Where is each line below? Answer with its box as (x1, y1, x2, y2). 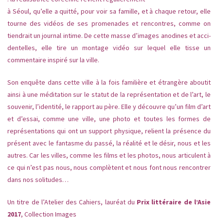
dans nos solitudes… (7, 175, 69, 184)
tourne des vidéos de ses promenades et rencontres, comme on (7, 19, 211, 28)
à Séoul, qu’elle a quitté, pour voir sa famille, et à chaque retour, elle (7, 7, 211, 16)
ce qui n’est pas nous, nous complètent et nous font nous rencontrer (7, 163, 211, 172)
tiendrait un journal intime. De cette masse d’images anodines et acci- (7, 31, 211, 40)
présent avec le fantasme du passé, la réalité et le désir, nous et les (7, 139, 211, 148)
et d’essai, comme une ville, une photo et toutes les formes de (7, 114, 211, 124)
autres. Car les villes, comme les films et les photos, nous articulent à (7, 151, 211, 160)
